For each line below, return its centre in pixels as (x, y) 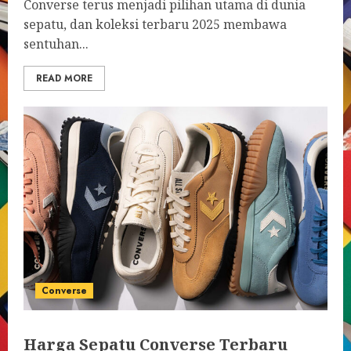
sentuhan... (56, 44)
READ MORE (64, 78)
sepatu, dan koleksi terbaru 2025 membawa (155, 24)
